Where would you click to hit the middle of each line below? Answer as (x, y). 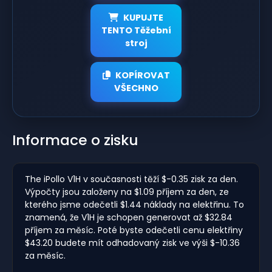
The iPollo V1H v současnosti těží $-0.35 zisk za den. (131, 179)
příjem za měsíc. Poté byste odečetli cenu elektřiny (134, 230)
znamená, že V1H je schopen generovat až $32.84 (129, 217)
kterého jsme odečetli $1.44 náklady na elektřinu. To (134, 204)
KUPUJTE (143, 17)
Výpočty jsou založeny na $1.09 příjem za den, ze (127, 192)
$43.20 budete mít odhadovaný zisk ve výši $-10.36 (132, 243)
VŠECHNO (136, 88)
